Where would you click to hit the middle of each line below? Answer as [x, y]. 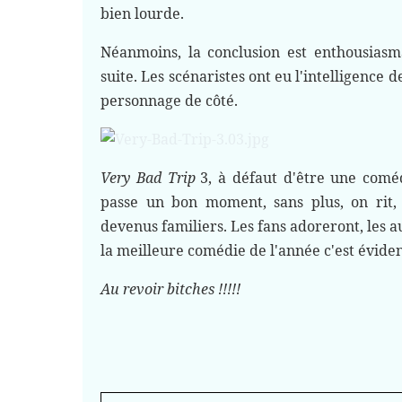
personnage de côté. [171, 100]
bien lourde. [144, 13]
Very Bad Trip [148, 178]
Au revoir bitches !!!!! [170, 289]
